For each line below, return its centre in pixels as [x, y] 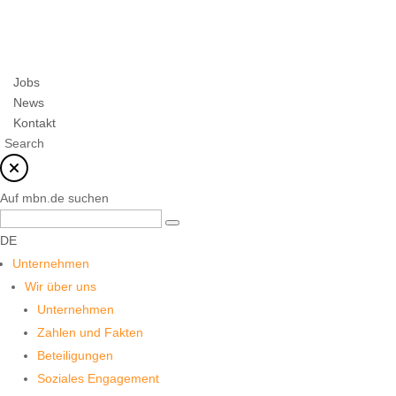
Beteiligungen [75, 356]
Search [24, 144]
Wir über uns [61, 287]
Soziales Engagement [98, 379]
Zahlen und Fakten [90, 333]
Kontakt [34, 123]
